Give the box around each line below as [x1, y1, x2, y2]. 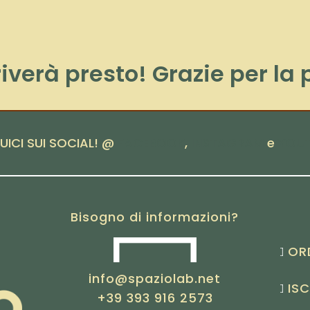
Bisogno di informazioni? [71, 208, 239, 226]
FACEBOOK [118, 134, 185, 152]
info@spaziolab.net [89, 270, 221, 287]
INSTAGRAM [191, 134, 264, 152]
